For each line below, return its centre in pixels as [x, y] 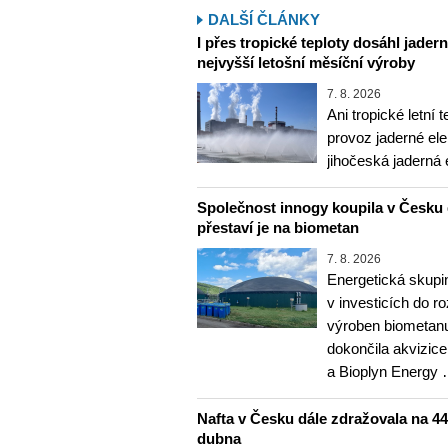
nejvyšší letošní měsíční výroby [306, 62]
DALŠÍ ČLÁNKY [264, 19]
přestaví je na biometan [278, 227]
